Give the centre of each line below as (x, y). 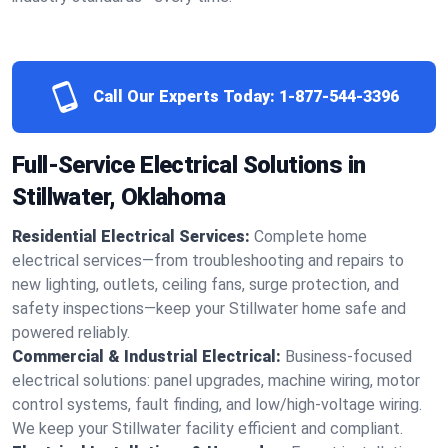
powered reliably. (71, 332)
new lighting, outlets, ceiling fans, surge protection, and (205, 284)
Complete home (310, 236)
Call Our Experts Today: (184, 96)
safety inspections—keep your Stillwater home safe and (209, 308)
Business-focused (348, 356)
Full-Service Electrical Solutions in (189, 165)
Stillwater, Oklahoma (118, 197)
